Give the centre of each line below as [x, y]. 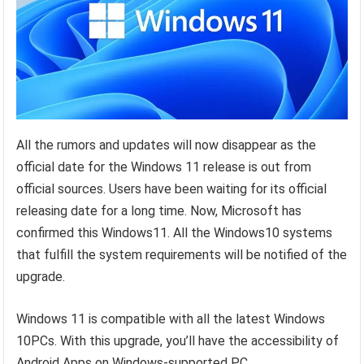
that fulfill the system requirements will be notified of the [182, 254]
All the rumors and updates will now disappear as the [167, 145]
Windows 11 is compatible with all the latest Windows [171, 318]
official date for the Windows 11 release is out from [164, 167]
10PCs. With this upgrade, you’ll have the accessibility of [178, 340]
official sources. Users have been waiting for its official [172, 188]
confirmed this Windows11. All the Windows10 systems [175, 232]
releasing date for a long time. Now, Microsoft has [159, 210]
